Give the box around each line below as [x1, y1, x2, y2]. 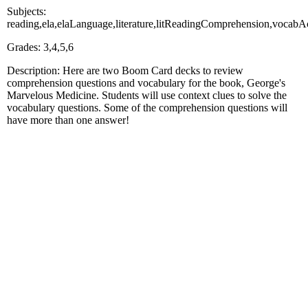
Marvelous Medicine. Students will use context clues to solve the [7, 89, 287, 101]
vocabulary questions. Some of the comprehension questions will [7, 101, 287, 113]
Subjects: [7, 5, 46, 17]
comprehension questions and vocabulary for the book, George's [7, 76, 285, 89]
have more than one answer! [7, 113, 129, 126]
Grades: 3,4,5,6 [7, 41, 74, 53]
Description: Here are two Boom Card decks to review [7, 64, 243, 76]
